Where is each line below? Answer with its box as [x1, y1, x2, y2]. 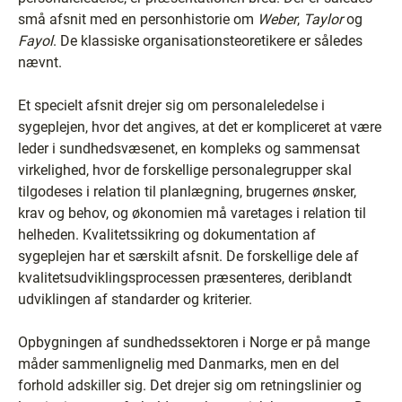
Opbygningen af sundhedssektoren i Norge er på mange [18, 334, 370, 351]
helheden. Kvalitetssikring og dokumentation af [18, 226, 316, 243]
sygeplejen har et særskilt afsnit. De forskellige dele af [18, 248, 359, 265]
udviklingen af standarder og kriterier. [18, 291, 252, 308]
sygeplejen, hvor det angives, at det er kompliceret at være [18, 118, 381, 135]
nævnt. [18, 54, 62, 71]
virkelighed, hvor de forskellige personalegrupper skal [18, 162, 352, 179]
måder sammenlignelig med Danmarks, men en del [18, 355, 339, 372]
